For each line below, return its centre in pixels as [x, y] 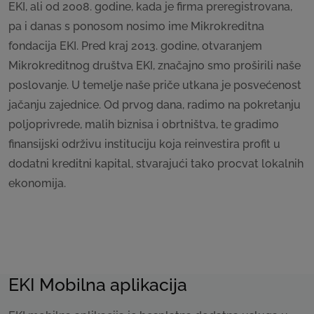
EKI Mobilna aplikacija [98, 284]
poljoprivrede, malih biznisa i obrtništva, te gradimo [144, 124]
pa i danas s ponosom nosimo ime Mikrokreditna [136, 26]
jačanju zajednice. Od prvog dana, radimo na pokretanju [155, 104]
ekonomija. [37, 183]
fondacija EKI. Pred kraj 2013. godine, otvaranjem [135, 46]
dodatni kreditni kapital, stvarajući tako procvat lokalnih [156, 163]
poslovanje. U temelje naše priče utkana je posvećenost [155, 85]
